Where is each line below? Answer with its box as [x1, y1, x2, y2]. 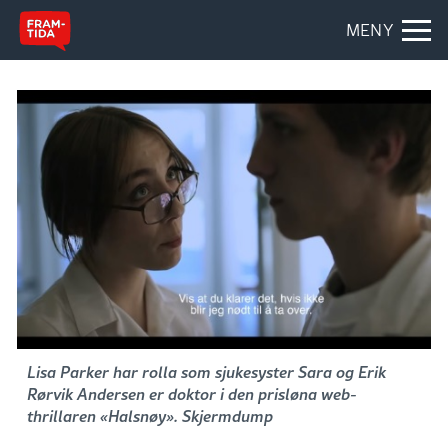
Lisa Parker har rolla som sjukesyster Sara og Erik [27, 360, 386, 384]
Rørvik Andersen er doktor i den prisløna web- [27, 382, 357, 406]
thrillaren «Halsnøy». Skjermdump [27, 404, 273, 428]
